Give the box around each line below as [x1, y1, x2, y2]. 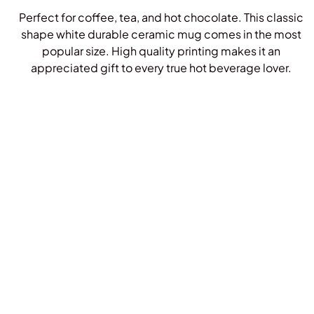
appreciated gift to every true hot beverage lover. [31, 60, 292, 76]
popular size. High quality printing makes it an [42, 43, 280, 59]
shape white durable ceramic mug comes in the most [21, 27, 301, 42]
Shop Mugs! [130, 88, 193, 104]
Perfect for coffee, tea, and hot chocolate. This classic [19, 10, 303, 25]
